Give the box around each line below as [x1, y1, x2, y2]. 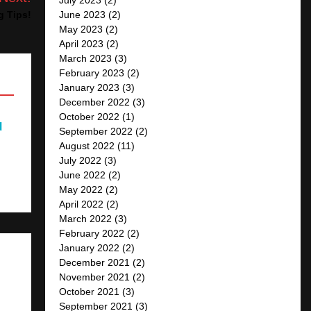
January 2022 [59, 242, 120, 253]
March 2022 [59, 212, 112, 224]
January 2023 [59, 81, 120, 93]
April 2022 [59, 198, 104, 210]
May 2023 [59, 23, 103, 35]
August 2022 [59, 140, 115, 151]
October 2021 [59, 285, 120, 297]
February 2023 [59, 67, 125, 78]
